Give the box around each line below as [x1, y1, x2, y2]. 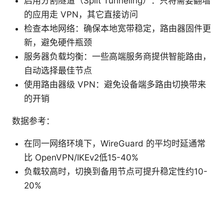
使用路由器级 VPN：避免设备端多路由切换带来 [24, 79, 206, 90]
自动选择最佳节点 [24, 65, 92, 76]
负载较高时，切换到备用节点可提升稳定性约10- [24, 166, 207, 177]
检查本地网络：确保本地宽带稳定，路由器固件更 [24, 23, 211, 34]
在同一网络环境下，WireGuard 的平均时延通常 [24, 138, 205, 149]
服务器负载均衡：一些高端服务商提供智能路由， [24, 51, 211, 62]
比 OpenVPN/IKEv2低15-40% [24, 152, 138, 163]
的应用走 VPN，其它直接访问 [24, 9, 138, 20]
